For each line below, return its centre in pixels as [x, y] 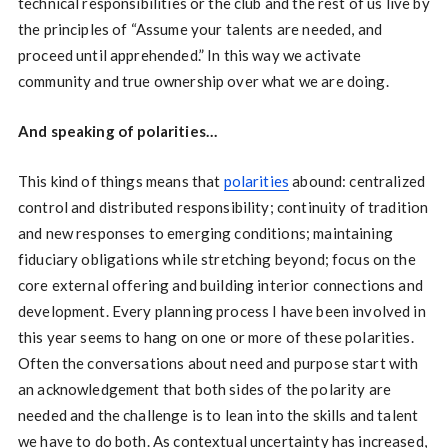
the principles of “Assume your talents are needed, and [200, 29]
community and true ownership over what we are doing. [203, 81]
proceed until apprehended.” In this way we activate [189, 55]
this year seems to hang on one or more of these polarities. [215, 337]
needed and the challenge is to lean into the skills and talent [218, 415]
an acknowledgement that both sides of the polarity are [204, 389]
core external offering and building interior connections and [220, 285]
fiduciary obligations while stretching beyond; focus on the [216, 259]
